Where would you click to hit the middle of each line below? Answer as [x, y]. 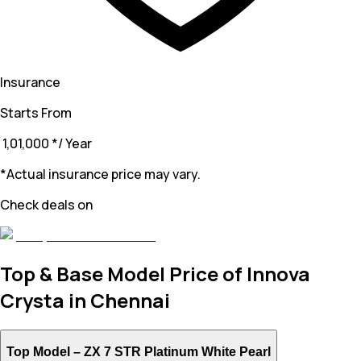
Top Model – [45, 351]
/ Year [75, 144]
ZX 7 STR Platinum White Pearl [177, 351]
